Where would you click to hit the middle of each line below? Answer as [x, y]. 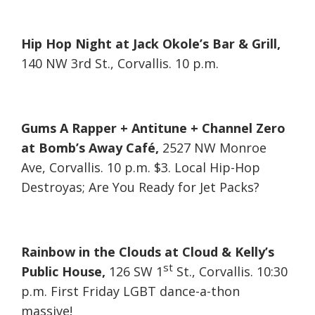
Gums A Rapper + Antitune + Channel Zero [153, 128]
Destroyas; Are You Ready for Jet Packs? [140, 187]
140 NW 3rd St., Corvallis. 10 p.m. [120, 64]
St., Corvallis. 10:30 [230, 272]
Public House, [63, 272]
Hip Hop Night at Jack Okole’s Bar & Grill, [151, 44]
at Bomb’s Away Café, [90, 148]
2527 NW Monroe [213, 148]
